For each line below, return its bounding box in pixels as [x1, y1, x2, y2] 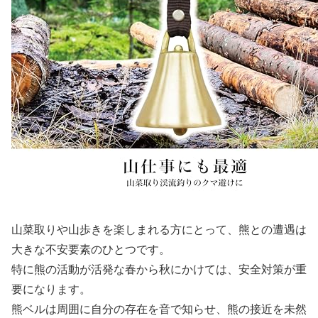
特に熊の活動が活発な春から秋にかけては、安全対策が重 [11, 263, 307, 275]
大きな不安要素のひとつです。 [11, 243, 170, 256]
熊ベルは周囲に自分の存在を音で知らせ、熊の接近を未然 [11, 302, 307, 315]
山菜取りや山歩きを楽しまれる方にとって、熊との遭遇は [11, 223, 307, 236]
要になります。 [11, 283, 91, 295]
